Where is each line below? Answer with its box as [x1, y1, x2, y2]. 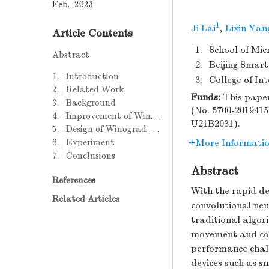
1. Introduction [52, 70, 119, 82]
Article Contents [52, 26, 133, 40]
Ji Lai [191, 23, 216, 34]
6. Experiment [52, 136, 115, 148]
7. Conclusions [52, 150, 115, 161]
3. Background [52, 97, 116, 108]
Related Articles [52, 193, 119, 204]
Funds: [191, 92, 223, 103]
